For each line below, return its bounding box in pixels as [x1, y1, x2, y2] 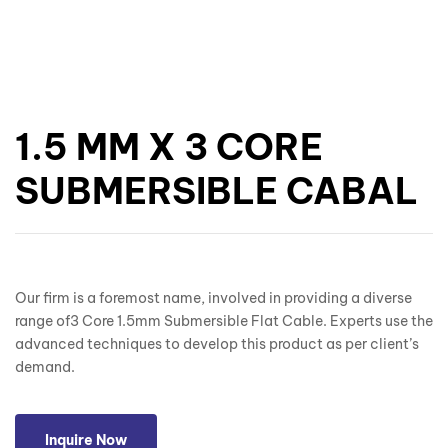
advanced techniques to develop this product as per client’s [15, 335, 419, 354]
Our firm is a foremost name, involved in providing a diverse [15, 289, 412, 308]
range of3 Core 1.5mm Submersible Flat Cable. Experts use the [15, 312, 433, 331]
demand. [15, 358, 75, 377]
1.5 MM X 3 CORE [15, 124, 323, 171]
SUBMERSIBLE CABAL [15, 168, 418, 215]
